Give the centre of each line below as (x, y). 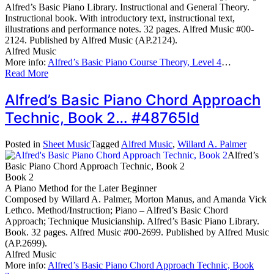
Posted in (24, 144)
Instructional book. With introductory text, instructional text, (120, 18)
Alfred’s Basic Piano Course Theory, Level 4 (135, 62)
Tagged (106, 144)
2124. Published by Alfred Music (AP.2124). (91, 40)
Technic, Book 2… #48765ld (102, 118)
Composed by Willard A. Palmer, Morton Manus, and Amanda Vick (136, 199)
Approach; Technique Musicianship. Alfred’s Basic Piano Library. (132, 221)
